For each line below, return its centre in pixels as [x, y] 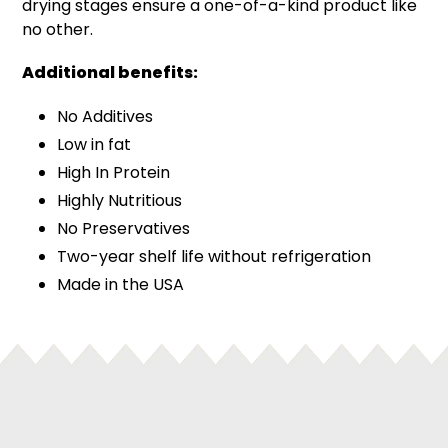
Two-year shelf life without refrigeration [214, 256]
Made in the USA [120, 284]
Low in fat [94, 144]
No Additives [105, 116]
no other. [57, 29]
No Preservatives [123, 228]
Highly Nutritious [119, 200]
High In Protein [113, 172]
